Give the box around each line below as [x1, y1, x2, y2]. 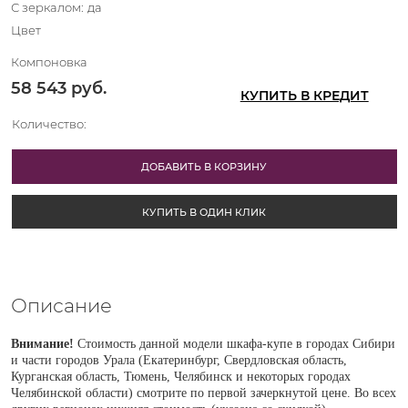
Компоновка [11, 55, 87, 70]
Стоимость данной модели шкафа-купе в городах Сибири [77, 336, 395, 351]
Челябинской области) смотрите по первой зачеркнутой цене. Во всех [11, 385, 396, 400]
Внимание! [11, 336, 77, 351]
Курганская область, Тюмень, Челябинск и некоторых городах [11, 369, 351, 383]
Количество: [11, 117, 87, 132]
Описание [11, 293, 112, 317]
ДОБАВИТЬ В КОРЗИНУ [141, 160, 268, 174]
